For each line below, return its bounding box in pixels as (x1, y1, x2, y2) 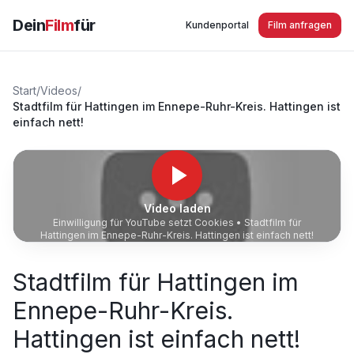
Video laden (143, 201, 211, 215)
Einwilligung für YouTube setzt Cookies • (53, 217, 244, 228)
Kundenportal (186, 19, 249, 31)
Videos (40, 84, 77, 97)
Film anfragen (268, 19, 332, 31)
